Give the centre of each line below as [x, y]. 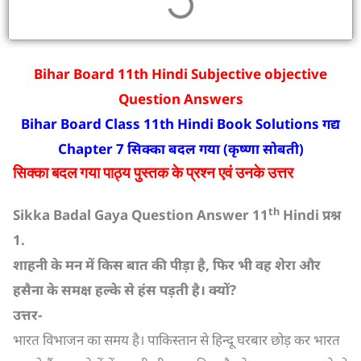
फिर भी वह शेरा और [267, 265]
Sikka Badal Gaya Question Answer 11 [141, 215]
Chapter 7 [92, 149]
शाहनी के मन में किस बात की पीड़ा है [109, 265]
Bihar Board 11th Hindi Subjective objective [180, 74]
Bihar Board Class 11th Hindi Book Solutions [172, 124]
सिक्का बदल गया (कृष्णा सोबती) [215, 149]
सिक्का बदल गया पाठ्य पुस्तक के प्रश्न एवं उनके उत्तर [153, 173]
